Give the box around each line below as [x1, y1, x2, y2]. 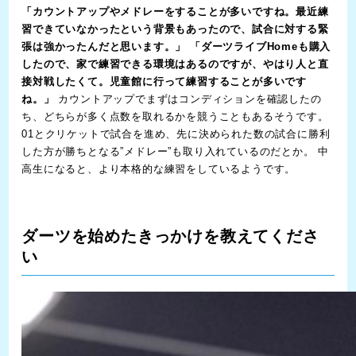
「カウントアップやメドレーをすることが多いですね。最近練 [21, 6, 329, 18]
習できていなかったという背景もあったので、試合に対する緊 [21, 23, 329, 36]
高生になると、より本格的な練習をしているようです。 [21, 163, 296, 176]
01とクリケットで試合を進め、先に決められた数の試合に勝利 [21, 128, 331, 141]
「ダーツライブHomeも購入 [190, 41, 331, 53]
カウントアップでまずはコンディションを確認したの [54, 93, 322, 106]
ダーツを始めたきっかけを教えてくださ [21, 227, 319, 246]
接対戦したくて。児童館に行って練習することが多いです [21, 75, 308, 88]
